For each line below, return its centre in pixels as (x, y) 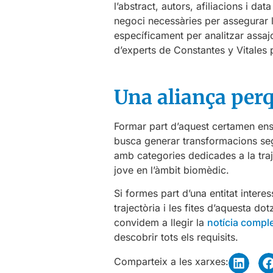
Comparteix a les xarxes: (171, 262)
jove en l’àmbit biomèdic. (172, 170)
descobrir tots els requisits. (176, 237)
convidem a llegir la (161, 223)
